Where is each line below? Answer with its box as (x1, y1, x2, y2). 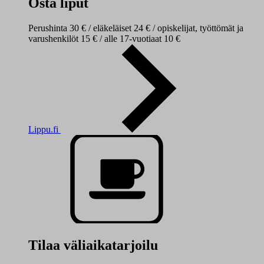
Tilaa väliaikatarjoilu (28, 237, 158, 253)
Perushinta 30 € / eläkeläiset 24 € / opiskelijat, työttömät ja (28, 23, 243, 34)
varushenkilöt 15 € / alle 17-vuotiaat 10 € (28, 34, 180, 44)
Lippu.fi (28, 124, 61, 135)
